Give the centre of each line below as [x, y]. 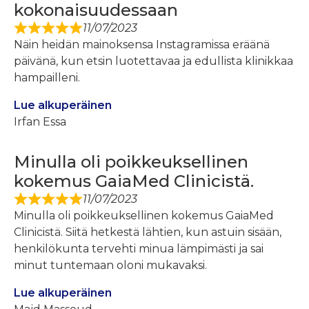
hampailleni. [47, 78]
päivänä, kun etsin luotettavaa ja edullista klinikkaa [153, 61]
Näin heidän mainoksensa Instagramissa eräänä [142, 45]
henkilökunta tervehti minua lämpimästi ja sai [139, 249]
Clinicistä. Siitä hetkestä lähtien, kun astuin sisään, [148, 232]
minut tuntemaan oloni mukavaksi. [110, 266]
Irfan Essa [40, 122]
